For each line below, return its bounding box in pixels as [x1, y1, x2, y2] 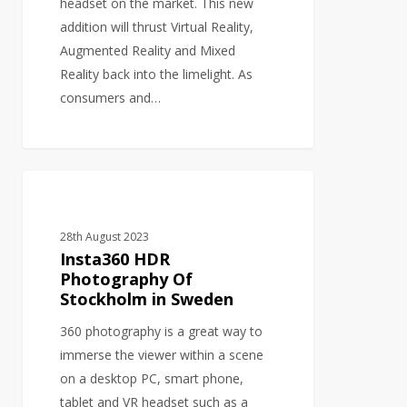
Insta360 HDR [60, 247, 171, 270]
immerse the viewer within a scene [60, 345, 264, 363]
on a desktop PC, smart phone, [60, 369, 244, 387]
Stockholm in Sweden [60, 287, 234, 310]
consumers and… [60, 89, 162, 107]
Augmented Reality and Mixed [60, 42, 236, 60]
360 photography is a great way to [60, 322, 263, 340]
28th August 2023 [60, 228, 150, 244]
